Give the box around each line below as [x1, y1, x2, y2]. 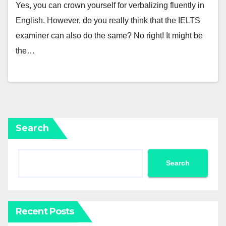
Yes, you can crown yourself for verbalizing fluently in [16, 1, 204, 10]
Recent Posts [16, 205, 74, 217]
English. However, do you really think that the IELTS [16, 16, 200, 25]
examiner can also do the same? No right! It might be [16, 31, 203, 40]
